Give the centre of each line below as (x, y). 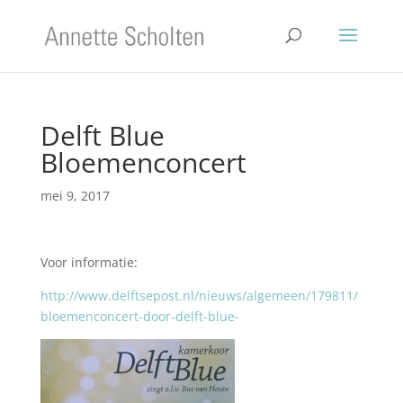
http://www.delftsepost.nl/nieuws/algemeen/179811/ (199, 296)
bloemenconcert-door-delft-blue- (139, 316)
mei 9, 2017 (75, 196)
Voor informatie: (89, 262)
